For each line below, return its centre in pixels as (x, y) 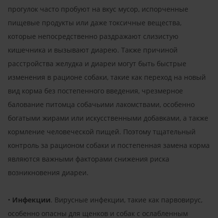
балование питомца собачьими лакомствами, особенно (101, 104)
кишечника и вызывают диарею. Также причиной (93, 50)
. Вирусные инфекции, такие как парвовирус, (127, 200)
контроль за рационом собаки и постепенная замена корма (109, 145)
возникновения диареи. (48, 172)
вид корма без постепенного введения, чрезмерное (95, 91)
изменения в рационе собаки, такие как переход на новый (107, 77)
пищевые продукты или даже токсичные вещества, (95, 22)
